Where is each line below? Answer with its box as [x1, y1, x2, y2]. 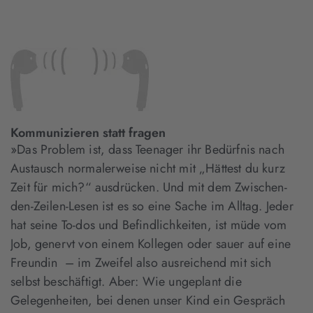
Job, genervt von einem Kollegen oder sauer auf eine [10, 235, 291, 253]
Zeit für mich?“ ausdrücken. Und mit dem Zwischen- [10, 178, 287, 196]
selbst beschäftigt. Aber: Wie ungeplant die [10, 272, 242, 291]
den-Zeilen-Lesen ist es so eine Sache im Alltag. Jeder [10, 197, 293, 215]
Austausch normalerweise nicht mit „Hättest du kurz [10, 159, 285, 177]
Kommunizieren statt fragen [10, 124, 166, 142]
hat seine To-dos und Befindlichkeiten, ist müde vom [10, 216, 287, 234]
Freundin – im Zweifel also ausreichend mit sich [10, 254, 272, 272]
